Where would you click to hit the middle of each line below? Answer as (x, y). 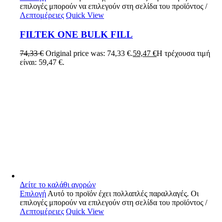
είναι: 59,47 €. (42, 62)
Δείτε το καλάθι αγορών (58, 185)
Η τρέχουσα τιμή (183, 54)
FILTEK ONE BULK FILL (76, 34)
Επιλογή (33, 194)
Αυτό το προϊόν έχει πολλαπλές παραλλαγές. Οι (123, 194)
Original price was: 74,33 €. (89, 54)
